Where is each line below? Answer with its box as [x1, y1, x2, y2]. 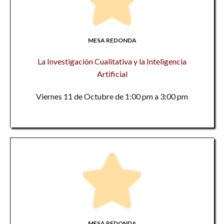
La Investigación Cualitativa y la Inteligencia [37, 56, 186, 66]
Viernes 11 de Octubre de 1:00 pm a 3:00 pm [36, 91, 188, 101]
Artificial [96, 69, 127, 78]
